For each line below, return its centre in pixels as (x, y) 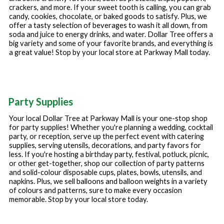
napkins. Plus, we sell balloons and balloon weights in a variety (108, 181)
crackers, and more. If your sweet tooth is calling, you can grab (110, 7)
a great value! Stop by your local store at (76, 52)
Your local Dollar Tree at (49, 118)
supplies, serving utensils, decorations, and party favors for (105, 145)
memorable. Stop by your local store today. (78, 199)
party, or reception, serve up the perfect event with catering (106, 136)
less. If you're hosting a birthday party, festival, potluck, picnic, (109, 154)
